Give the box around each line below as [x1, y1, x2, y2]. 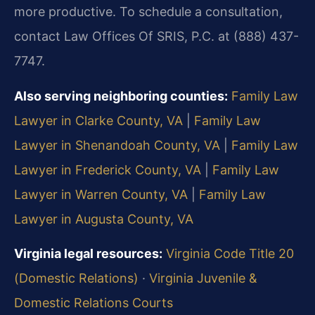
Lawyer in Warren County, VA [14, 186, 188, 202]
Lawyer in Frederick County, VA [14, 162, 201, 177]
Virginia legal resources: [14, 246, 162, 262]
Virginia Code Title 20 [166, 246, 294, 262]
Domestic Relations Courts [14, 295, 173, 311]
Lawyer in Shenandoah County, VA [14, 137, 220, 153]
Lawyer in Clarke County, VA [14, 112, 183, 128]
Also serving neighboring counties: [14, 88, 228, 103]
